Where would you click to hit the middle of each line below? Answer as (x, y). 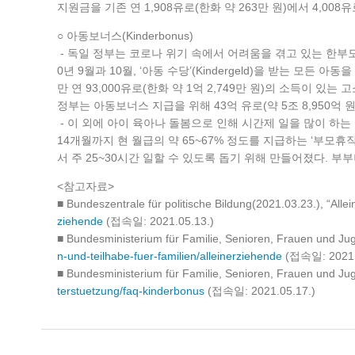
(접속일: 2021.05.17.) (260, 291)
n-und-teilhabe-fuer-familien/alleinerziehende (170, 256)
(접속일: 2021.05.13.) (158, 221)
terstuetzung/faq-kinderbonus (131, 291)
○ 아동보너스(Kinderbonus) (125, 36)
